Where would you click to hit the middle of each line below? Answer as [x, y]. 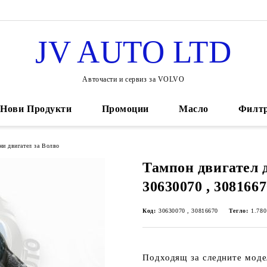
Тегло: [238, 211]
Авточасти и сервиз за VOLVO [133, 79]
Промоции [125, 109]
